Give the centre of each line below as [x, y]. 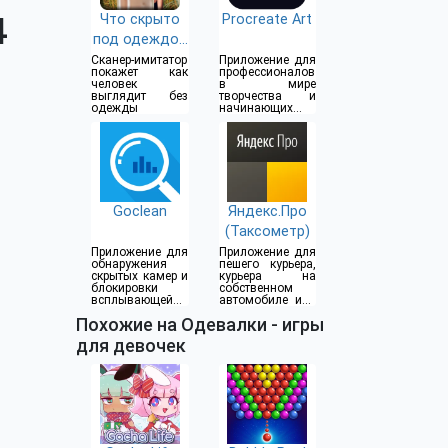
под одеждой [139, 40]
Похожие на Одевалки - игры [200, 325]
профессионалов [266, 72]
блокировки [124, 288]
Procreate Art [267, 20]
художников [253, 120]
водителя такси [262, 312]
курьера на [267, 276]
